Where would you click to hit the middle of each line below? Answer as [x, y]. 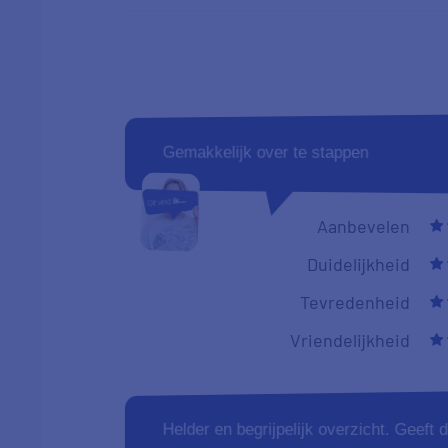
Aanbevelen [364, 225]
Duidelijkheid [359, 263]
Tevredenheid [355, 301]
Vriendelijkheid [350, 339]
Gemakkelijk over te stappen [265, 152]
